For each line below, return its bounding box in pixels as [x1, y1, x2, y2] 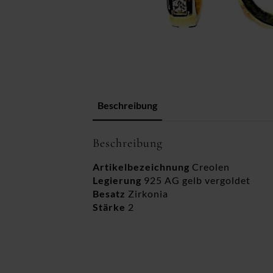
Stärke [93, 201, 126, 213]
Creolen [190, 161, 230, 172]
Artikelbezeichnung [93, 161, 190, 172]
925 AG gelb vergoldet [141, 174, 250, 186]
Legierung [93, 174, 141, 186]
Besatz [93, 188, 126, 199]
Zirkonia [126, 188, 168, 199]
